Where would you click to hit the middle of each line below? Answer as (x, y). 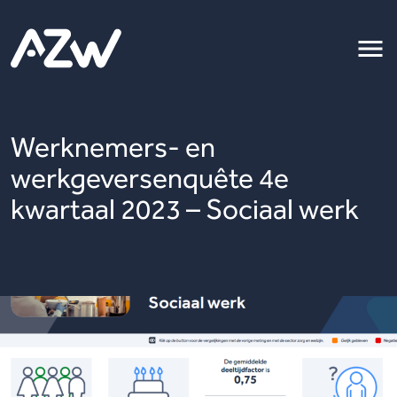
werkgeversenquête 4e (150, 178)
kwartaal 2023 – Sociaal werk (185, 209)
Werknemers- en (113, 147)
